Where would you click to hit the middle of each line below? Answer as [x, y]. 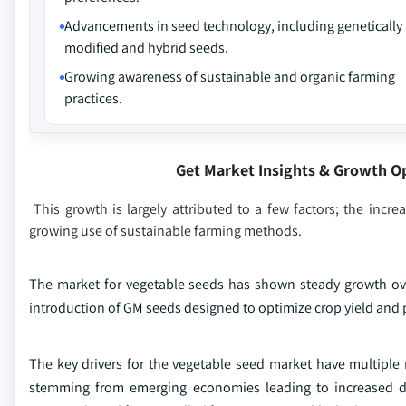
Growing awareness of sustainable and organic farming [230, 77]
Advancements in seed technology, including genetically [233, 26]
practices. [93, 98]
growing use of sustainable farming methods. [165, 231]
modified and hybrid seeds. [146, 48]
